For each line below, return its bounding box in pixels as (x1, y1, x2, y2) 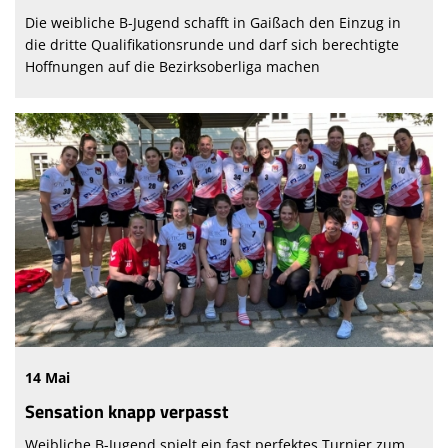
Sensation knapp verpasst (25, 398, 229, 426)
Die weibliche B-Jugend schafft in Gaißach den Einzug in (25, 13, 401, 33)
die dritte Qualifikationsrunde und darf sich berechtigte (25, 35, 399, 55)
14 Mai (25, 368, 70, 388)
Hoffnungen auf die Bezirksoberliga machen (25, 57, 320, 77)
